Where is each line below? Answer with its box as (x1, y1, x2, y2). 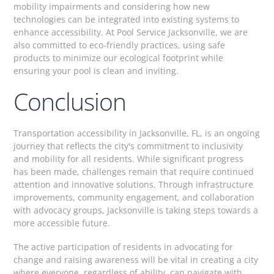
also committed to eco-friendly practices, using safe (13, 39, 226, 51)
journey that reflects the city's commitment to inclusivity (13, 139, 243, 152)
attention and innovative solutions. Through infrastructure (13, 178, 254, 190)
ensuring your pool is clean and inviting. (13, 64, 179, 76)
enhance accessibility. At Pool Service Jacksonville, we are (13, 26, 248, 38)
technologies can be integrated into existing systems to (13, 13, 240, 25)
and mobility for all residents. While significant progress (13, 152, 244, 165)
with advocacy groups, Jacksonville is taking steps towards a (13, 204, 259, 216)
